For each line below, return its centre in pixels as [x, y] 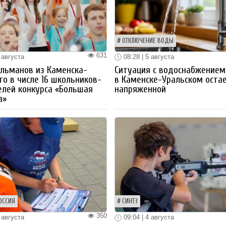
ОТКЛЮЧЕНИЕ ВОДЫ [148, 41]
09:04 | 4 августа [148, 217]
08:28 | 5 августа [148, 56]
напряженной [140, 90]
